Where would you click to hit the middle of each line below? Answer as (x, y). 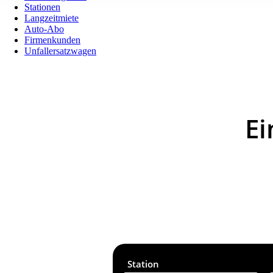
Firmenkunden (52, 40)
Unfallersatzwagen (60, 51)
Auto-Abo (44, 29)
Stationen (42, 7)
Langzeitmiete (51, 18)
